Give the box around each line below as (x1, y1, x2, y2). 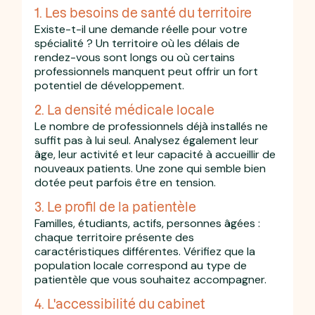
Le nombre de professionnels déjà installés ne (34, 118, 269, 134)
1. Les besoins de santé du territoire (34, 4, 252, 20)
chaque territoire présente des (34, 229, 195, 245)
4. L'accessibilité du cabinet (34, 295, 206, 311)
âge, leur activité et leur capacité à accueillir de (34, 146, 276, 162)
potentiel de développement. (34, 77, 185, 93)
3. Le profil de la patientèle (34, 198, 197, 214)
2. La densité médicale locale (34, 101, 215, 117)
